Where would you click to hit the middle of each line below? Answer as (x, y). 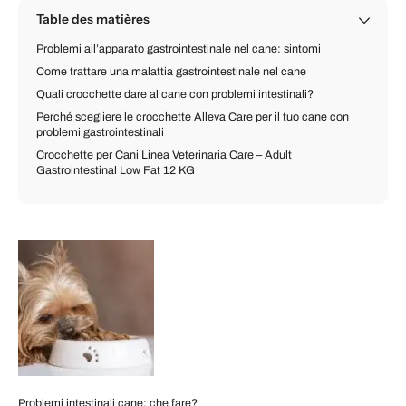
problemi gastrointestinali (100, 132)
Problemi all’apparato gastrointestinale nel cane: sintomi (179, 49)
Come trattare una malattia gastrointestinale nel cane (171, 72)
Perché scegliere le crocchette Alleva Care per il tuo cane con (193, 117)
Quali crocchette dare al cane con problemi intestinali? (176, 94)
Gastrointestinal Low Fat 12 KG (116, 170)
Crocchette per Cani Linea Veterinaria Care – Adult (164, 155)
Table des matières (93, 19)
